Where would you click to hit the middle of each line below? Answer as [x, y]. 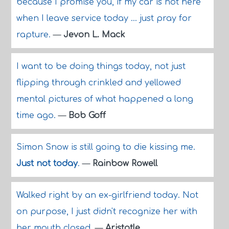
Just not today [47, 164]
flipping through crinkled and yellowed [98, 83]
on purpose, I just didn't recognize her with [107, 212]
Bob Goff [87, 116]
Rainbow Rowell [125, 164]
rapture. [35, 35]
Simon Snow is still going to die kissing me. [106, 147]
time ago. [37, 116]
